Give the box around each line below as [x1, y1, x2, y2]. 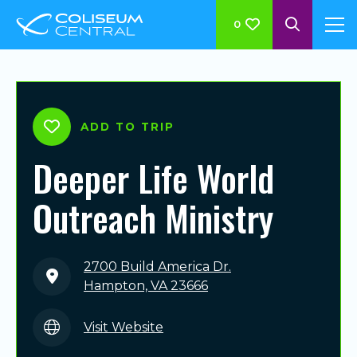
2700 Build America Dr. [84, 259, 231, 275]
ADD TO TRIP [80, 120, 175, 133]
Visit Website [84, 320, 163, 335]
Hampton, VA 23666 [84, 278, 208, 294]
